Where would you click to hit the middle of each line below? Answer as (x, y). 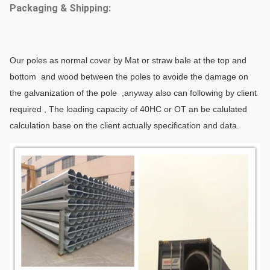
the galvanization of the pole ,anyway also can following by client (133, 93)
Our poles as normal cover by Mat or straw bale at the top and (128, 61)
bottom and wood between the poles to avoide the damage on (129, 77)
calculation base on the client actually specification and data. (124, 126)
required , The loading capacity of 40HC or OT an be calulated (128, 109)
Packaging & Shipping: (60, 8)
